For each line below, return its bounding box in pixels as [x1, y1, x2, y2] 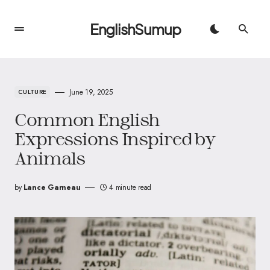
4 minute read [109, 182, 152, 193]
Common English [14, 109, 160, 130]
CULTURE [18, 87, 47, 96]
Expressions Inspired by [14, 128, 216, 149]
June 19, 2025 [69, 87, 113, 98]
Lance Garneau [23, 182, 81, 193]
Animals [14, 148, 86, 168]
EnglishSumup [89, 20, 181, 38]
